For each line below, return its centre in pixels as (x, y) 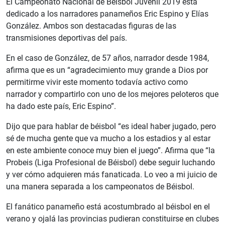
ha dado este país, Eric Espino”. (61, 106)
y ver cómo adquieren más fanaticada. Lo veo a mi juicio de (111, 175)
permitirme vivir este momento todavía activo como (97, 82)
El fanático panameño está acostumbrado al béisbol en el (108, 207)
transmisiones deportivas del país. (67, 38)
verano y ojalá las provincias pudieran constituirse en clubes (113, 219)
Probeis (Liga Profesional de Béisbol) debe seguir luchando (110, 163)
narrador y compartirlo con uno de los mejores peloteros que (112, 94)
